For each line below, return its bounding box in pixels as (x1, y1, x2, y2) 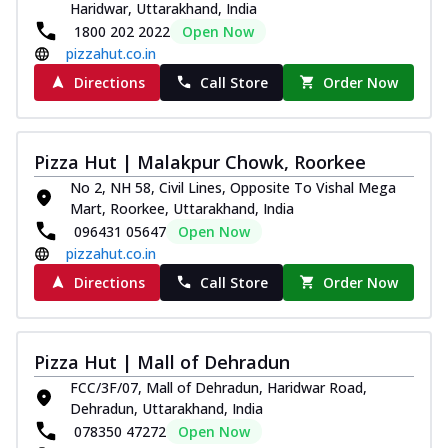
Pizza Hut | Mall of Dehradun (34, 349, 290, 374)
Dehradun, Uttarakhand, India (70, 398, 263, 418)
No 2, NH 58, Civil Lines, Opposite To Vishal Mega (70, 177, 396, 197)
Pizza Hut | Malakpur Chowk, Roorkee (34, 149, 366, 174)
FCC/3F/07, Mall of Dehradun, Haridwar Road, (70, 377, 367, 397)
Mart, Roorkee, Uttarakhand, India (70, 198, 294, 218)
